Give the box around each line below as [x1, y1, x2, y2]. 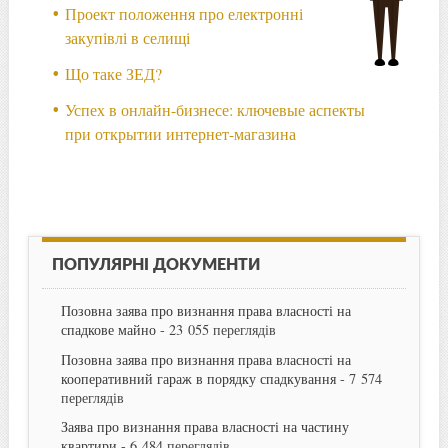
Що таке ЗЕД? [65, 62, 163, 84]
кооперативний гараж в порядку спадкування [60, 368, 336, 388]
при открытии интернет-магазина [65, 122, 297, 144]
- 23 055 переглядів [155, 320, 276, 340]
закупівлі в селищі [65, 26, 191, 48]
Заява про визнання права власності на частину [60, 416, 349, 436]
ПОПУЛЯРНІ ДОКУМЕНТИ [51, 257, 260, 274]
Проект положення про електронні [65, 2, 304, 24]
